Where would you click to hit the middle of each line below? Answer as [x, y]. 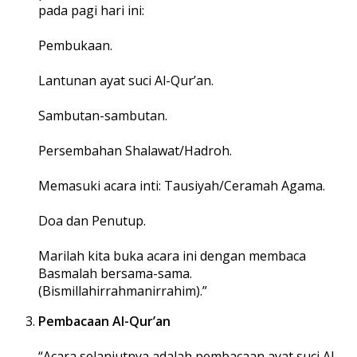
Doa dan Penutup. [92, 220]
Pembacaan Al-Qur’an [104, 321]
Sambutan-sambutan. [103, 115]
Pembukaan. [75, 45]
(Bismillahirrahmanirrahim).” [123, 290]
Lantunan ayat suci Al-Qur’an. [126, 80]
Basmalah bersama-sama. [115, 273]
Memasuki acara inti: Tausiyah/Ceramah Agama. [182, 185]
